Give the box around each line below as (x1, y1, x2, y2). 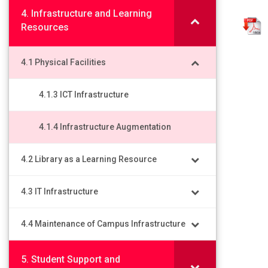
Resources (21, 22, 69, 33)
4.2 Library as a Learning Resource (21, 154, 157, 164)
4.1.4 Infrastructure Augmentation (39, 122, 171, 132)
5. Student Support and (21, 254, 120, 265)
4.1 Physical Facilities (21, 57, 106, 67)
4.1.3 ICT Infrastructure (39, 90, 129, 99)
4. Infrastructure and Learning (21, 8, 152, 19)
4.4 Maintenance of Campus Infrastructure (21, 219, 185, 229)
